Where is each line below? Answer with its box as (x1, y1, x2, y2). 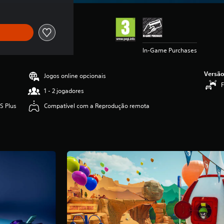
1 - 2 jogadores (44, 86, 84, 95)
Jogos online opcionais (44, 71, 106, 80)
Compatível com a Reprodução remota (44, 101, 150, 110)
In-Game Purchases (142, 45, 197, 54)
